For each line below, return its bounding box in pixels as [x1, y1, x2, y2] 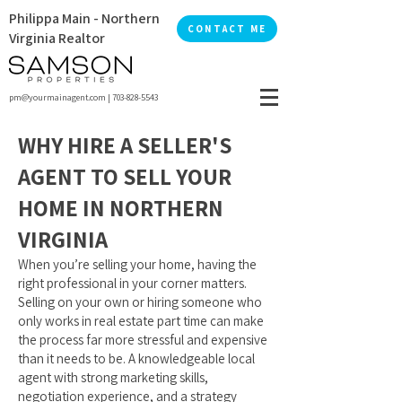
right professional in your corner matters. [18, 275, 247, 292]
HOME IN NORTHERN [18, 193, 223, 223]
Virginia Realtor [9, 29, 105, 48]
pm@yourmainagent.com [9, 92, 106, 103]
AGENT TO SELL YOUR [18, 162, 232, 191]
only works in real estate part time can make [18, 312, 264, 329]
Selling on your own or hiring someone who [18, 293, 262, 310]
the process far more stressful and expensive [18, 331, 267, 348]
